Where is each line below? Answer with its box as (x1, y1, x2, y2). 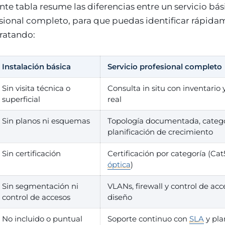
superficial (2, 94, 40, 104)
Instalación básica (2, 62, 71, 71)
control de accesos (2, 192, 70, 202)
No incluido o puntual (2, 214, 82, 223)
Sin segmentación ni (2, 181, 78, 191)
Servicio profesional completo (107, 62, 222, 71)
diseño (107, 192, 132, 202)
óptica (107, 160, 131, 169)
